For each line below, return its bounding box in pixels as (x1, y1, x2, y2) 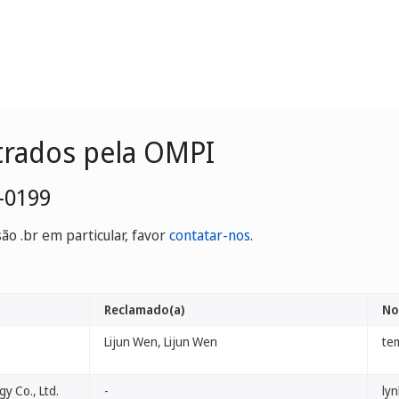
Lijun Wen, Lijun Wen (104, 333, 217, 350)
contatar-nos (169, 225, 250, 245)
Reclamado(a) (104, 301, 184, 318)
